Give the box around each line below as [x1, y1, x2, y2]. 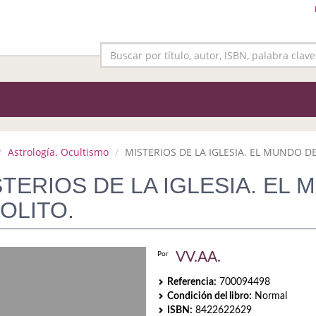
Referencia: [167, 277, 217, 287]
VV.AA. [176, 250, 221, 265]
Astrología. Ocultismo [7, 145, 109, 159]
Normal [252, 291, 288, 301]
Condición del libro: [167, 291, 253, 301]
